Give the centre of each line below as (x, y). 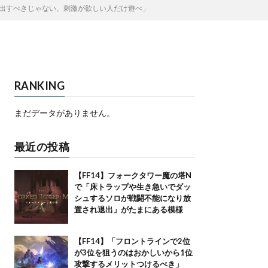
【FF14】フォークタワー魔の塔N (133, 175)
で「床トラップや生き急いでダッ (132, 187)
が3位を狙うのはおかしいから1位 (133, 252)
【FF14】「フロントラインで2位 (132, 241)
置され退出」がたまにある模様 (128, 209)
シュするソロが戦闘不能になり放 (132, 198)
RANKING (39, 86)
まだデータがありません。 (64, 113)
